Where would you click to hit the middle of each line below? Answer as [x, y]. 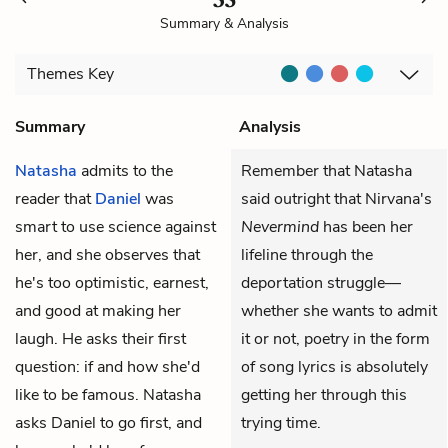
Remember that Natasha [326, 170]
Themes [57, 74]
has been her [366, 226]
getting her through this [324, 394]
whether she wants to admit [339, 310]
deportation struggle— [321, 282]
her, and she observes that [107, 254]
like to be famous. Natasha [108, 394]
